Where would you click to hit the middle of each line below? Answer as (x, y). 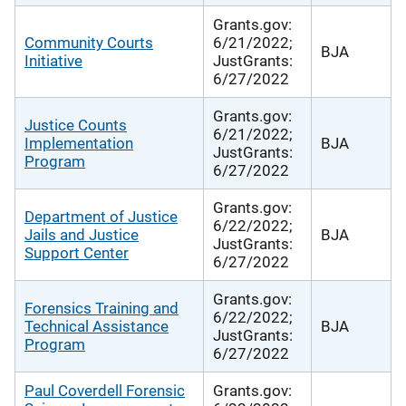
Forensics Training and (101, 308)
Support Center (77, 252)
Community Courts (89, 42)
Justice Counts (76, 125)
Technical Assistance (97, 326)
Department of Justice (101, 216)
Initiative (53, 60)
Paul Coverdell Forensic (105, 390)
